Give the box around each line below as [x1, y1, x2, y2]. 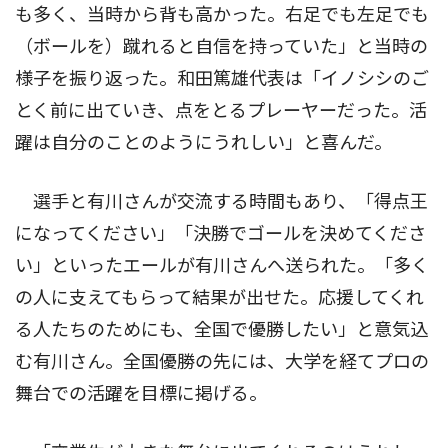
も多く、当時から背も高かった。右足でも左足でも [15, 4, 429, 26]
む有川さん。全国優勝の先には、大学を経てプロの [15, 351, 429, 373]
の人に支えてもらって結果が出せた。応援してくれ [15, 287, 424, 309]
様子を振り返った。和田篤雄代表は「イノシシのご [15, 68, 429, 90]
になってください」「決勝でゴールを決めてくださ [15, 223, 426, 245]
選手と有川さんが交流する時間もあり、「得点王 [15, 191, 428, 213]
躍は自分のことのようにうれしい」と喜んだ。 [15, 132, 392, 154]
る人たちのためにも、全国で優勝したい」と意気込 [15, 319, 428, 341]
